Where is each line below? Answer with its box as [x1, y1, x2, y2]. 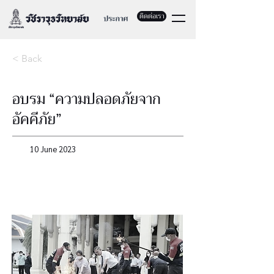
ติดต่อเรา [139, 10, 165, 22]
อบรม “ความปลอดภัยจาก [12, 86, 161, 112]
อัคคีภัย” [12, 106, 62, 132]
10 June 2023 [30, 144, 76, 154]
